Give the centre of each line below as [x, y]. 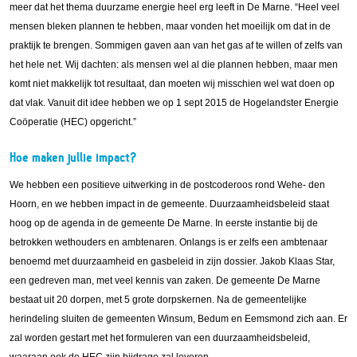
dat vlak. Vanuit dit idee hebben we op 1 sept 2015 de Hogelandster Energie [174, 103]
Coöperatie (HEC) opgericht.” [73, 122]
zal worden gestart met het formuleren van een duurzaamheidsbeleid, [160, 337]
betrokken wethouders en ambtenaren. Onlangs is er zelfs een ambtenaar [169, 242]
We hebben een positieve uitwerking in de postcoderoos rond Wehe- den [167, 184]
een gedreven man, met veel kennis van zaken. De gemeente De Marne [165, 280]
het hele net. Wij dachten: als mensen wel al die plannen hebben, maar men [174, 65]
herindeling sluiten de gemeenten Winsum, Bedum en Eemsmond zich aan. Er [178, 318]
